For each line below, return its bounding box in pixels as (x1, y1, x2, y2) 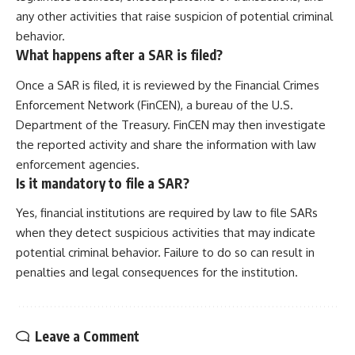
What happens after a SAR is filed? (16, 46, 223, 64)
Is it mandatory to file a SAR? (16, 174, 189, 192)
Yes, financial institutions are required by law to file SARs (16, 205, 318, 221)
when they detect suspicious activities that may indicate (16, 225, 315, 241)
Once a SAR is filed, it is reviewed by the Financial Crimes (16, 77, 319, 93)
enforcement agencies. (16, 156, 139, 172)
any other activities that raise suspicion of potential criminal (16, 9, 333, 25)
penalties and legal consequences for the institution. (16, 265, 298, 281)
